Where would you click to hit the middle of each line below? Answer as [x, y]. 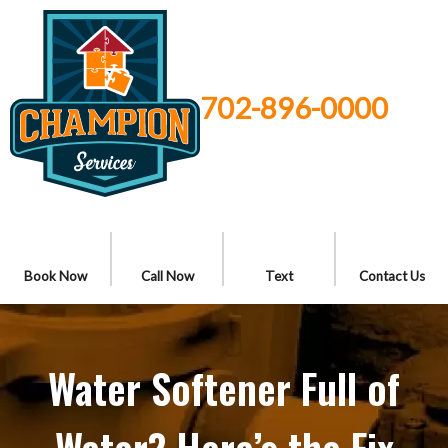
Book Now [55, 276]
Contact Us [392, 276]
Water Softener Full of [224, 388]
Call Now [167, 276]
